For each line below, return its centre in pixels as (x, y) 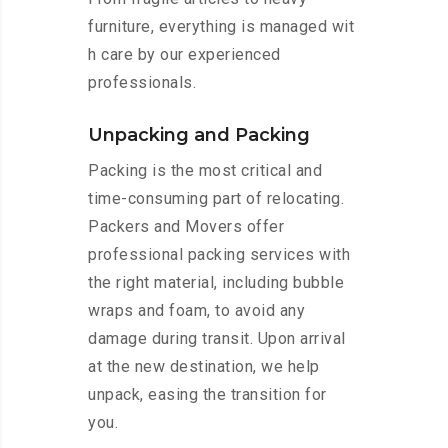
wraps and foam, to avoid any (196, 311)
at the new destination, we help (204, 367)
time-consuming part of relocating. (216, 199)
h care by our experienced (184, 55)
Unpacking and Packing (199, 135)
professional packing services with (219, 255)
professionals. (142, 83)
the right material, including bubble (216, 283)
